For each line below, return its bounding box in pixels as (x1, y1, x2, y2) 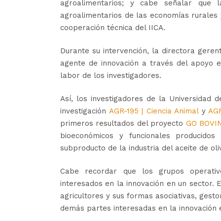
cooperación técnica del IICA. (60, 23, 165, 32)
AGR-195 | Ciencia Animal (109, 107, 198, 115)
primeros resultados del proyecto (60, 119, 186, 128)
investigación (60, 107, 109, 115)
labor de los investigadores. (60, 71, 161, 80)
